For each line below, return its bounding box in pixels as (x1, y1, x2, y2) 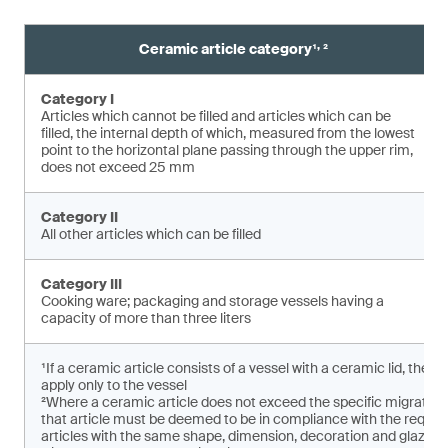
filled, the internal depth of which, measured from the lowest (41, 124, 415, 142)
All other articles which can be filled (41, 225, 261, 243)
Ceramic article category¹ (138, 40, 317, 58)
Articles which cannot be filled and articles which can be (41, 107, 391, 125)
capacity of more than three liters (41, 309, 251, 327)
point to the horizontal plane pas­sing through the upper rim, (41, 141, 413, 159)
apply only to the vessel (41, 376, 187, 394)
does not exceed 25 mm (41, 158, 195, 176)
